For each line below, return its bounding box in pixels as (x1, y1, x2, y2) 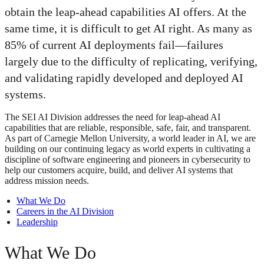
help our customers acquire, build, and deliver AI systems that (5, 165, 233, 176)
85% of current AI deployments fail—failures (5, 38, 223, 52)
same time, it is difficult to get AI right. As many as (5, 22, 252, 35)
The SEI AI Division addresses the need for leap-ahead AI (5, 112, 220, 123)
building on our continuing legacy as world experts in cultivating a (5, 144, 250, 154)
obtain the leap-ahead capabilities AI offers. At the (5, 5, 246, 19)
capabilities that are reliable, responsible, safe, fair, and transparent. (5, 123, 251, 133)
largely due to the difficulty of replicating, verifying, (5, 55, 258, 68)
